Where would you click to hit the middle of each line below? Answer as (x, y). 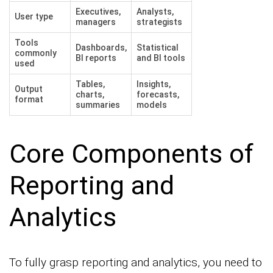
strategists (159, 22)
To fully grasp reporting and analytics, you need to (136, 263)
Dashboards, (101, 48)
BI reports (96, 58)
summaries (98, 105)
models (152, 105)
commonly (36, 53)
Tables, (90, 84)
